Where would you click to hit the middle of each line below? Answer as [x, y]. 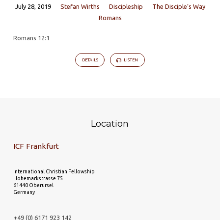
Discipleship [126, 7]
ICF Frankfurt [36, 146]
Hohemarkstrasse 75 [38, 178]
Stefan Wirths [80, 7]
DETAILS [90, 60]
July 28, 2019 [33, 7]
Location [110, 123]
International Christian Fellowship [54, 171]
